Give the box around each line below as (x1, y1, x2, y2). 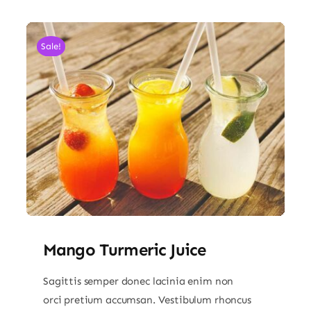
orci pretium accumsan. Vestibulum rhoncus (42, 293, 251, 306)
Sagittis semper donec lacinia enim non (42, 274, 234, 287)
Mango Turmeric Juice (42, 239, 206, 260)
